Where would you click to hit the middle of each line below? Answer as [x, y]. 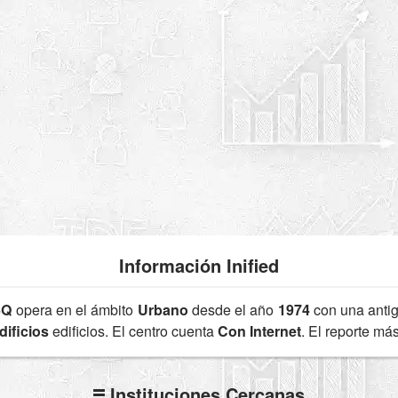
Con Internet [259, 330]
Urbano [163, 309]
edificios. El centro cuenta [133, 330]
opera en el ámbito [75, 309]
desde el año [233, 309]
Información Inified [199, 266]
